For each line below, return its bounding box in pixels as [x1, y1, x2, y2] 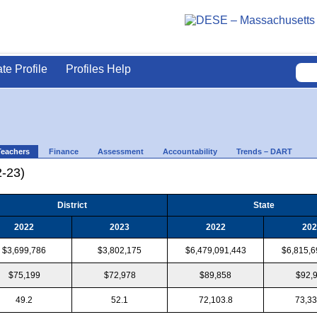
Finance [49, 146, 79, 156]
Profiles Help [66, 63, 131, 75]
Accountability [163, 146, 217, 156]
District [57, 200, 87, 210]
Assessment [98, 146, 144, 156]
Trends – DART [236, 146, 292, 156]
